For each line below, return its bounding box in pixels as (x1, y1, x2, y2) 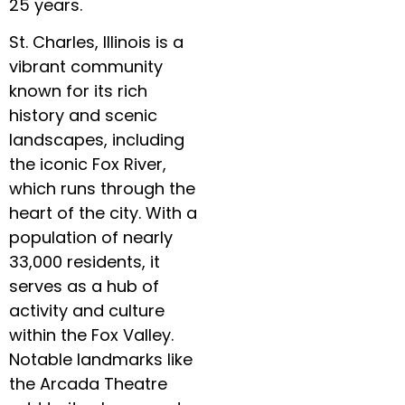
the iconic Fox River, (9, 153, 166, 176)
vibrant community (9, 55, 163, 79)
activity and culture (9, 299, 165, 323)
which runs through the (9, 177, 195, 201)
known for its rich (9, 80, 147, 103)
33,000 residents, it (9, 250, 160, 274)
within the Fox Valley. (9, 324, 174, 347)
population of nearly (9, 226, 173, 250)
